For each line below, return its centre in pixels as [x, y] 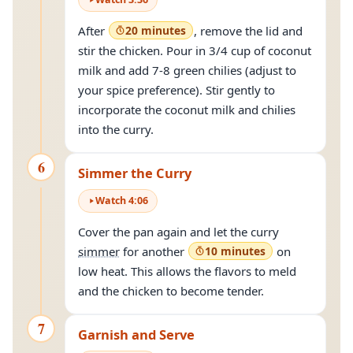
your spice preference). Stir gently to [176, 90]
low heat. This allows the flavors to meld [187, 271]
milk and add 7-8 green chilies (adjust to [187, 70]
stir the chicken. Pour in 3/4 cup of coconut [195, 50]
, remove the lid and [248, 31]
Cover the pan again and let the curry [180, 232]
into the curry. [116, 129]
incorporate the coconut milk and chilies [187, 110]
